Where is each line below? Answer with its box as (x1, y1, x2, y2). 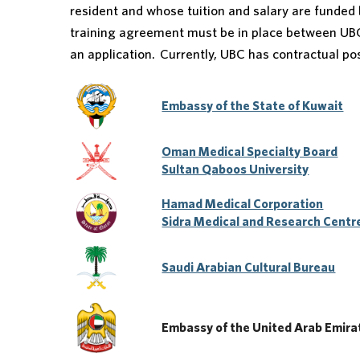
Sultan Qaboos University (162, 163, 309, 176)
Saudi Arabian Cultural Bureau (162, 261, 336, 274)
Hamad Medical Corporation (162, 198, 324, 211)
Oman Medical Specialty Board (162, 145, 338, 158)
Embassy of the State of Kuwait (162, 100, 344, 112)
